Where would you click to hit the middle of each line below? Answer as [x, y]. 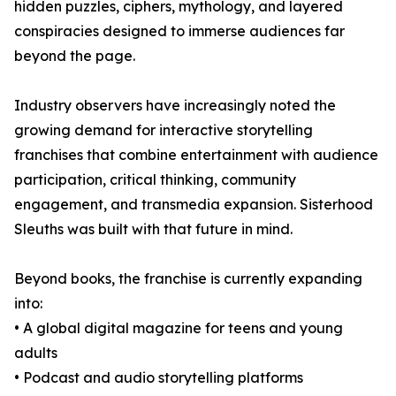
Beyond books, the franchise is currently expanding [188, 279]
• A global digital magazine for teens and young [179, 328]
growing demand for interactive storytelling [164, 130]
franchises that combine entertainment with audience [196, 155]
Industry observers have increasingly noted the [175, 106]
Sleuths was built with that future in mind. [153, 229]
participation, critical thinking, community [155, 180]
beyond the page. [75, 56]
